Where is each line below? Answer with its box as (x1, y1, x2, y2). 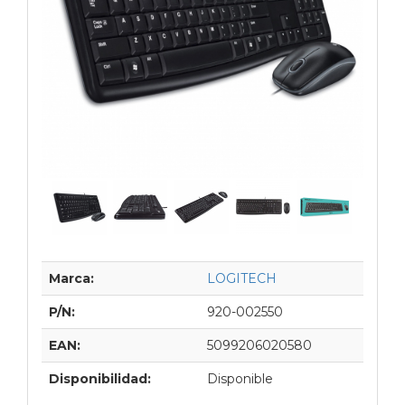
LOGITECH (207, 269, 277, 287)
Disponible (207, 370, 273, 387)
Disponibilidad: (49, 370, 151, 387)
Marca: (49, 269, 94, 287)
